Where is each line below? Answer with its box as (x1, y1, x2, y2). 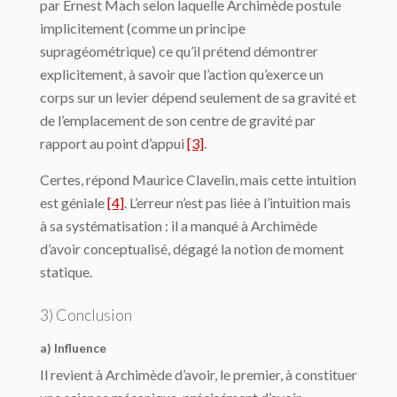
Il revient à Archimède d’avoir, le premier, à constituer (40, 366, 357, 384)
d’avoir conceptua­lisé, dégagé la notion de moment (40, 240, 344, 258)
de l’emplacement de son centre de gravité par (40, 112, 315, 129)
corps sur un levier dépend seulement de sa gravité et (40, 89, 356, 106)
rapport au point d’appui (40, 135, 187, 152)
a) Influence (40, 340, 106, 356)
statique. (40, 263, 92, 281)
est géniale (40, 194, 107, 212)
